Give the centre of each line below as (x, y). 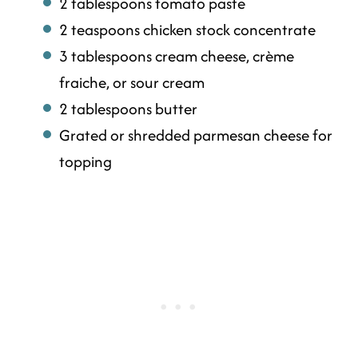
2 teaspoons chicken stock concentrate (187, 30)
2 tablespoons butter (128, 109)
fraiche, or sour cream (132, 83)
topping (86, 162)
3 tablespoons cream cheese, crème (177, 56)
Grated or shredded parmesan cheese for (196, 135)
